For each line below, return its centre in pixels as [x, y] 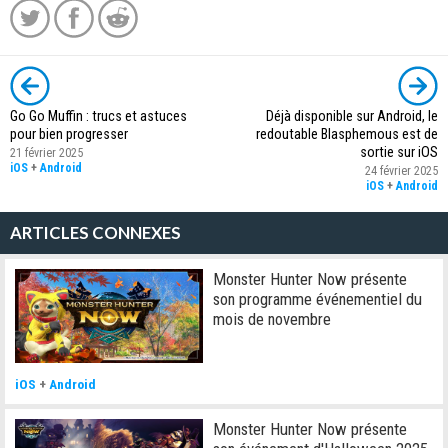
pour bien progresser [69, 134]
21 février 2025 [46, 152]
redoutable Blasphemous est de [347, 134]
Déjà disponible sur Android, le [352, 116]
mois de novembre [272, 318]
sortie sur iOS [399, 152]
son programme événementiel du [318, 298]
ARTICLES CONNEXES [95, 232]
